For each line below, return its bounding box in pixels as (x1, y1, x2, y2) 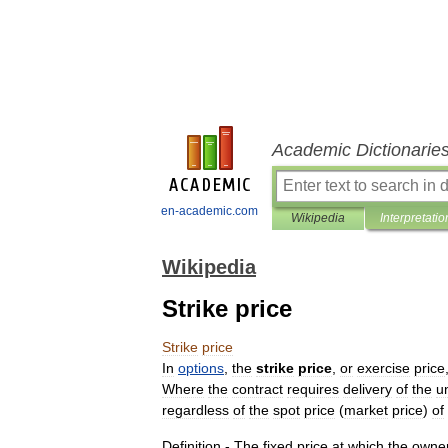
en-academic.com (161, 204, 258, 218)
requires (287, 381, 339, 397)
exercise (357, 360, 410, 376)
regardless (162, 402, 229, 418)
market (344, 402, 388, 418)
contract (232, 381, 283, 397)
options (178, 360, 224, 376)
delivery (343, 381, 392, 397)
